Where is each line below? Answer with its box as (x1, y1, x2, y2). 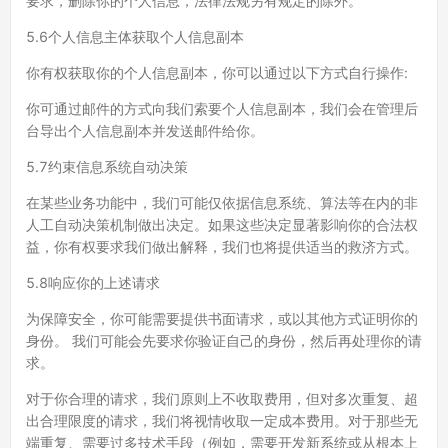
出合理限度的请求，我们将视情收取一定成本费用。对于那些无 (26, 412, 418, 429)
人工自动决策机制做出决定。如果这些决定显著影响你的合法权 (26, 216, 418, 233)
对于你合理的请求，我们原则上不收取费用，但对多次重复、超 (26, 390, 418, 407)
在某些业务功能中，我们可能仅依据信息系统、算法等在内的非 (26, 194, 418, 211)
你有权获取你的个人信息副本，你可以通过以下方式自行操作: (26, 64, 408, 81)
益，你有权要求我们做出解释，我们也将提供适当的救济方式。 (26, 238, 418, 255)
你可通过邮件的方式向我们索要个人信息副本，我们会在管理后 (26, 100, 418, 117)
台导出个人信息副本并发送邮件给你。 (26, 122, 264, 139)
